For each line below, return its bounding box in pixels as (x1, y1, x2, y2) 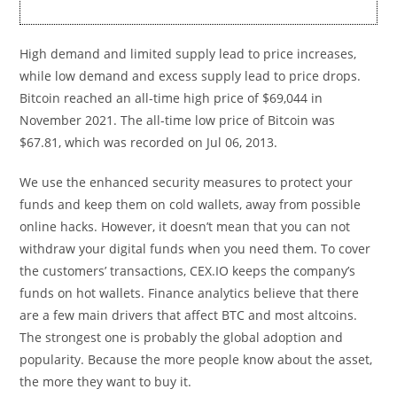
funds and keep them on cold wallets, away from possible (19, 195, 362, 213)
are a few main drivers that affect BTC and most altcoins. (19, 306, 358, 323)
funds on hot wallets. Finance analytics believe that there (19, 284, 360, 301)
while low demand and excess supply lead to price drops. (19, 66, 362, 84)
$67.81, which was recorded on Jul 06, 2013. (19, 133, 278, 151)
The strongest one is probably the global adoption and (19, 328, 344, 346)
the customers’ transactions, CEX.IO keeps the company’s (19, 261, 356, 279)
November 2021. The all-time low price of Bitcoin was (19, 111, 336, 128)
